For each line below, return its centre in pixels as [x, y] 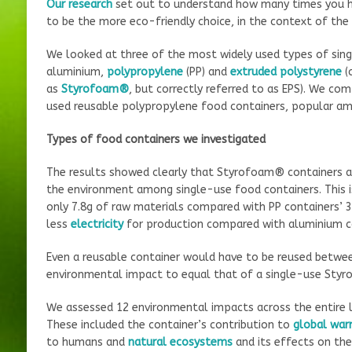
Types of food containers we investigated [156, 139]
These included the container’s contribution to [169, 324]
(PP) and [206, 71]
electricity [97, 224]
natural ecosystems [180, 342]
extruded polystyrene [286, 71]
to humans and [87, 342]
